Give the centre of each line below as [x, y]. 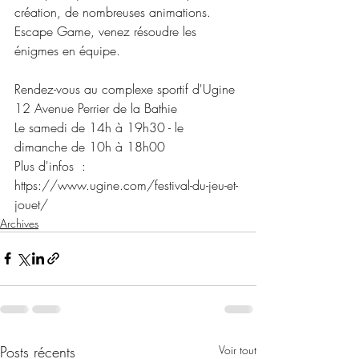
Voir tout [238, 349]
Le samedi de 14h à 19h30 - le [101, 127]
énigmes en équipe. [67, 50]
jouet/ [31, 204]
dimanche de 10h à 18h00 [90, 146]
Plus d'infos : [54, 165]
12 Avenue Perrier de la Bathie [96, 108]
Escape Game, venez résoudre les [107, 31]
